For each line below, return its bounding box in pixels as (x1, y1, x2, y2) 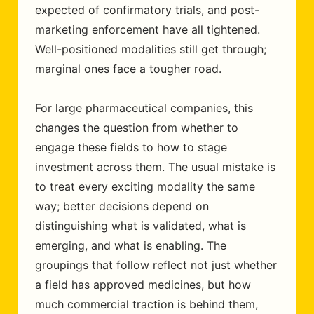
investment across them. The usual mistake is (35, 160, 275, 174)
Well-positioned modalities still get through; (35, 42, 266, 56)
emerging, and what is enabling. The (35, 238, 226, 252)
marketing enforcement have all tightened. (35, 22, 260, 36)
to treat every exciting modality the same (35, 179, 255, 193)
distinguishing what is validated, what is (35, 219, 246, 233)
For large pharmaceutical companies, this (35, 101, 253, 115)
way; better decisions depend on (35, 199, 209, 213)
